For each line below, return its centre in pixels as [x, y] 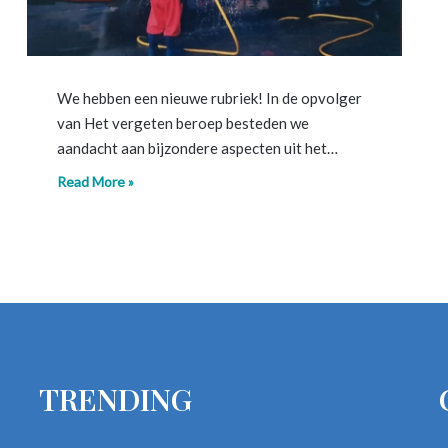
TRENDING [115, 398]
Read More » [95, 181]
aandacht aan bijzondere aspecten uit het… [197, 147]
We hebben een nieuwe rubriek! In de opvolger [209, 97]
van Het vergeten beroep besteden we [183, 122]
